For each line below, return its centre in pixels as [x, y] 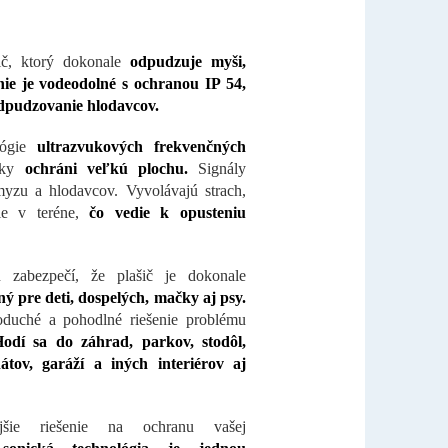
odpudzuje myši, [188, 62]
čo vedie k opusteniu [168, 213]
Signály [217, 169]
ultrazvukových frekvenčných [141, 147]
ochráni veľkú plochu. [106, 169]
